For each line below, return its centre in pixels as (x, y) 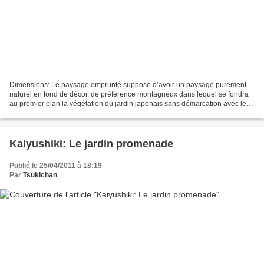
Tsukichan (40, 175)
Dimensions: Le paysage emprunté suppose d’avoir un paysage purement (128, 85)
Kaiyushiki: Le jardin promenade (91, 143)
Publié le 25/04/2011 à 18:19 (56, 165)
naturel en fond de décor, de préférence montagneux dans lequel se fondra (129, 94)
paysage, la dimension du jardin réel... (70, 113)
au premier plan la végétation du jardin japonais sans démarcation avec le (128, 103)
